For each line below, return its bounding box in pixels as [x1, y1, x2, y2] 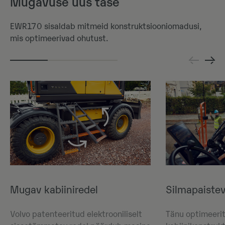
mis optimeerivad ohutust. [10, 34, 108, 44]
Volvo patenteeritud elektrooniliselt [10, 210, 142, 219]
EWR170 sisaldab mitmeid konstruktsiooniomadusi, [10, 22, 201, 32]
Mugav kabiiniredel [10, 184, 98, 196]
